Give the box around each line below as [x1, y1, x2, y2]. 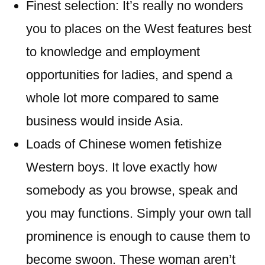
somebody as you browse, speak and [26, 183, 238, 198]
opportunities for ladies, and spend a [26, 67, 232, 82]
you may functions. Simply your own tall [26, 206, 251, 221]
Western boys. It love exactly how [26, 160, 217, 174]
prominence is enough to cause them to [26, 229, 250, 244]
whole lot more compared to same [26, 91, 219, 105]
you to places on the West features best [26, 21, 251, 36]
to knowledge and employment [26, 44, 200, 59]
